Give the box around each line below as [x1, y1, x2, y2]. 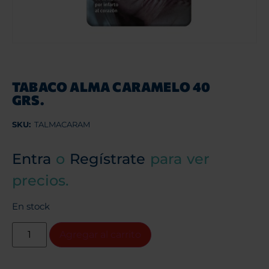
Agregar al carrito [59, 228, 142, 240]
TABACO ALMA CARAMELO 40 [12, 78, 211, 95]
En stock [12, 201, 50, 213]
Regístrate [70, 150, 145, 168]
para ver [145, 150, 210, 168]
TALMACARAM [34, 119, 90, 129]
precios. [12, 171, 68, 189]
